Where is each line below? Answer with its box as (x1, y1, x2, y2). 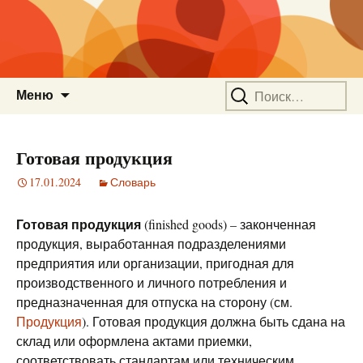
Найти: (224, 79, 265, 96)
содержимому (69, 117, 152, 134)
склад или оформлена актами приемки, (16, 332, 252, 349)
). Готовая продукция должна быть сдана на (82, 313, 345, 330)
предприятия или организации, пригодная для (16, 254, 294, 271)
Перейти (69, 78, 121, 95)
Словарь (110, 174, 156, 190)
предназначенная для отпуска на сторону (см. (16, 293, 293, 310)
